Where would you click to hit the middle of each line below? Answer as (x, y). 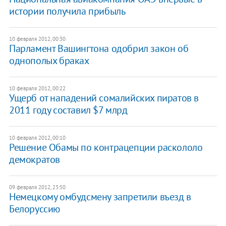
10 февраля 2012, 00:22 (37, 89)
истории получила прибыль (67, 11)
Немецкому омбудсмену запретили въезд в (100, 197)
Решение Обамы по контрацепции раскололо (106, 148)
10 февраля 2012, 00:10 (37, 138)
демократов (34, 160)
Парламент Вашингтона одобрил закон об (99, 49)
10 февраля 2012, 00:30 (37, 39)
